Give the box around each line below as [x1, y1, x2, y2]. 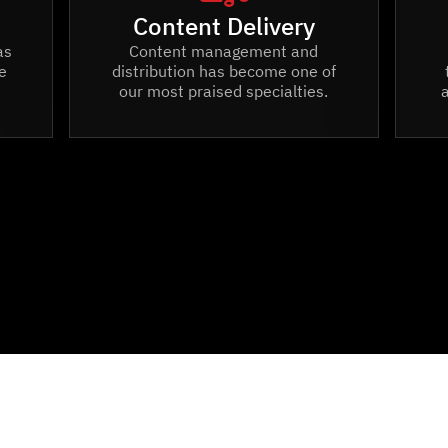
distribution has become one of [111, 61, 336, 81]
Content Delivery [132, 10, 315, 42]
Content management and [129, 41, 319, 61]
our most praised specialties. [119, 81, 329, 101]
